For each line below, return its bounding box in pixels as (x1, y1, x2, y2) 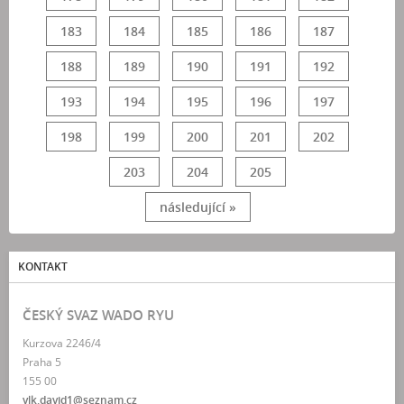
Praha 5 (23, 354, 61, 370)
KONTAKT (18, 259, 68, 274)
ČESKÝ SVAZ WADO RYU (23, 306, 174, 325)
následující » (159, 198, 236, 216)
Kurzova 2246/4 (23, 335, 101, 351)
